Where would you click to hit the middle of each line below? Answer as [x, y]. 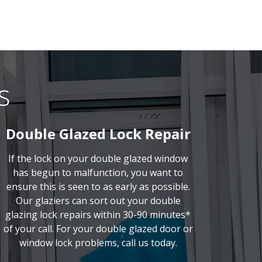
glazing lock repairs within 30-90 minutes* [98, 215]
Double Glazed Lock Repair [98, 134]
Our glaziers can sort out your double [98, 201]
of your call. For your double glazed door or [98, 229]
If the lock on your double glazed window [98, 158]
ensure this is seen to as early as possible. [98, 187]
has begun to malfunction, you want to [98, 173]
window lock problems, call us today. [98, 243]
